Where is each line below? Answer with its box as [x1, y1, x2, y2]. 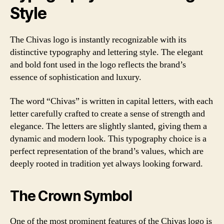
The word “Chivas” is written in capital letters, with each [10, 95, 213, 107]
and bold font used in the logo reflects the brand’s [10, 59, 186, 70]
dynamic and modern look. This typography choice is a [10, 132, 206, 144]
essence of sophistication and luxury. [10, 71, 141, 83]
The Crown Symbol [10, 187, 132, 204]
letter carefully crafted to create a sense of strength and [10, 107, 205, 119]
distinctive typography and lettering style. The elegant [10, 46, 203, 58]
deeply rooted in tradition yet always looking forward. [10, 157, 203, 169]
